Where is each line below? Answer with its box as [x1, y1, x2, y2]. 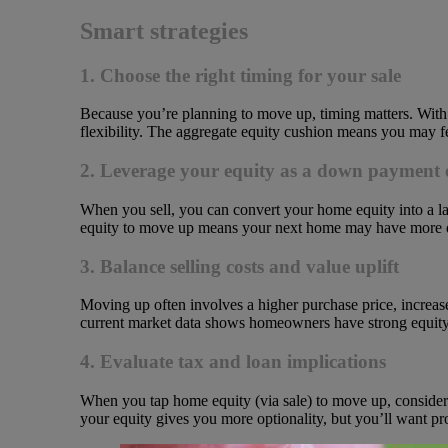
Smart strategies [79, 17, 248, 44]
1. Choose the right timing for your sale [79, 64, 401, 86]
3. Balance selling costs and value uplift [79, 255, 399, 277]
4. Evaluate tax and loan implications [79, 350, 386, 372]
